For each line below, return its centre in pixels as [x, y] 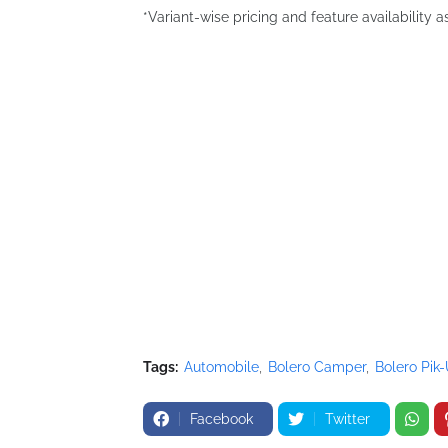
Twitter [347, 419]
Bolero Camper [317, 367]
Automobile [221, 367]
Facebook [221, 419]
